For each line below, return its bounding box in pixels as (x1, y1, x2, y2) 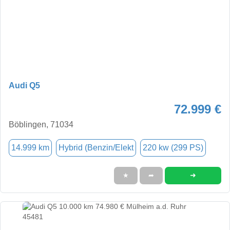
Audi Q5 (9, 81, 40, 90)
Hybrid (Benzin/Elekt (59, 143, 133, 152)
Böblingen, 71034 (9, 120, 73, 129)
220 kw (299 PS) (143, 143, 203, 152)
